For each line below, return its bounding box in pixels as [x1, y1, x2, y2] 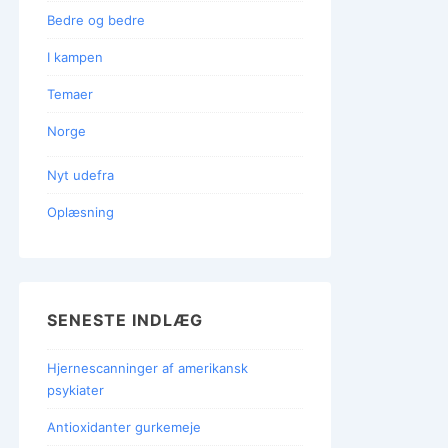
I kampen [47, 49, 103, 65]
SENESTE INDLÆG [47, 310, 203, 330]
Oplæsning [47, 204, 114, 220]
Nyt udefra [47, 167, 114, 183]
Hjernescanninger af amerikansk [47, 359, 248, 376]
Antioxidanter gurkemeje [47, 418, 201, 435]
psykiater [47, 381, 104, 398]
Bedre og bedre [47, 12, 145, 28]
